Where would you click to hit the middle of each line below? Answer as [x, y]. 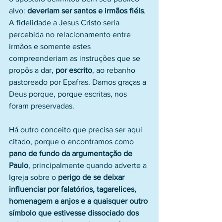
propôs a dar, [32, 70]
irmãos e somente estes [51, 46]
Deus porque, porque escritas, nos [69, 94]
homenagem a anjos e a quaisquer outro [79, 201]
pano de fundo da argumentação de [72, 153]
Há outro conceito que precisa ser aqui [77, 130]
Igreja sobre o [33, 177]
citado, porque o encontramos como [72, 141]
